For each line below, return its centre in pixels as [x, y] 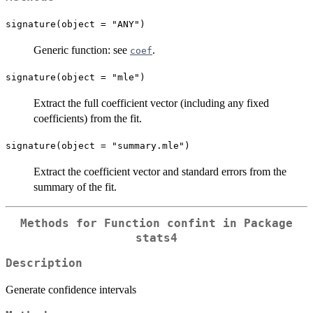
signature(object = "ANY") [75, 24]
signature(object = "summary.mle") [98, 145]
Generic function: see [82, 50]
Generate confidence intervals [71, 290]
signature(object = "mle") [75, 77]
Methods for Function [94, 223]
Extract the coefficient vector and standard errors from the [160, 171]
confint [191, 223]
